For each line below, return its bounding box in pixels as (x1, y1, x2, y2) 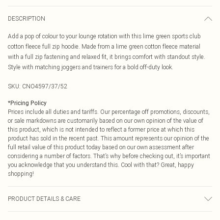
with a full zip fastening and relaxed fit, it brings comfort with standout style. (8, 53, 205, 60)
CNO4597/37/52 (22, 82, 67, 90)
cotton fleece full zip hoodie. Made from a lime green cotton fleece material (8, 43, 200, 50)
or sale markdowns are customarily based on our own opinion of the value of (8, 117, 203, 124)
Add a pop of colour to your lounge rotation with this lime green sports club (8, 32, 201, 40)
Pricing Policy (10, 100, 47, 107)
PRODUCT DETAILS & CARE (8, 195, 81, 202)
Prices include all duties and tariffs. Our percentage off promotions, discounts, (8, 108, 210, 115)
